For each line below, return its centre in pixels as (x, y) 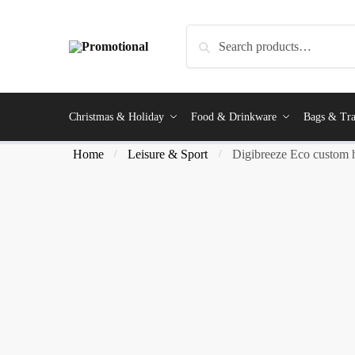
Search (208, 35)
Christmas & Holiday (116, 117)
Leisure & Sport (168, 154)
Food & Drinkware (233, 117)
